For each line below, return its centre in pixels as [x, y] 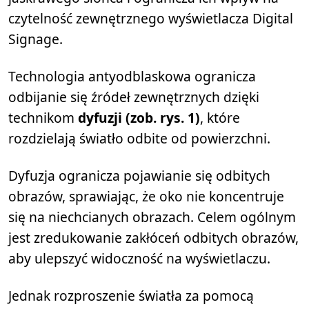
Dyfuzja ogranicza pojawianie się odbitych [139, 176]
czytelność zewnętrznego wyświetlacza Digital [151, 18]
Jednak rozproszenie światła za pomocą [131, 296]
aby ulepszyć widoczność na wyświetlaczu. [139, 258]
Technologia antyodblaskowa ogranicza [132, 76]
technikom [43, 118]
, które [220, 118]
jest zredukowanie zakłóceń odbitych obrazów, [153, 238]
